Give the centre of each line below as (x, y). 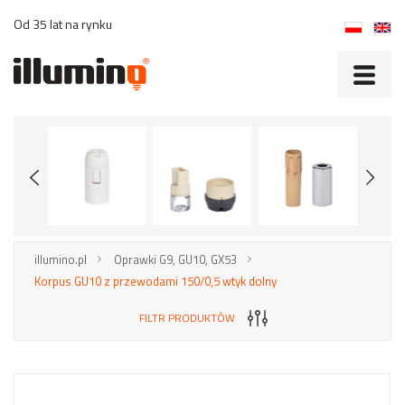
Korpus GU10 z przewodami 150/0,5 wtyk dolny (155, 281)
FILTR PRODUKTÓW (187, 317)
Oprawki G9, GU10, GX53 (175, 259)
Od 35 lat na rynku (63, 24)
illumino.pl (60, 259)
